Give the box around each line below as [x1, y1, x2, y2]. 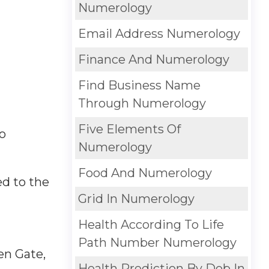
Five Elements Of [77, 122, 181, 136]
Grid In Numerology [77, 192, 195, 206]
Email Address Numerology [77, 26, 240, 41]
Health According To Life [77, 217, 224, 232]
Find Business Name [77, 78, 201, 92]
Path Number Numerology [77, 235, 237, 250]
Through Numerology [77, 96, 206, 110]
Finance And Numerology [77, 52, 229, 67]
